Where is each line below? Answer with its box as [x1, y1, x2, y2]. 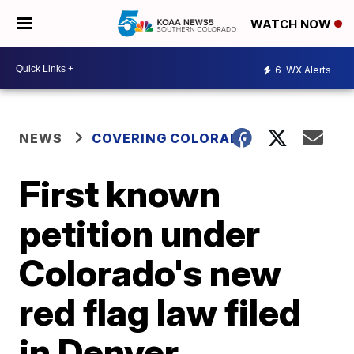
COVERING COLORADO [92, 130, 252, 146]
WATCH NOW [250, 17, 334, 32]
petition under [19, 211, 261, 255]
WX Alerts [284, 63, 331, 76]
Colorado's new [19, 250, 282, 295]
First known [19, 171, 221, 216]
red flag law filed [19, 290, 302, 334]
